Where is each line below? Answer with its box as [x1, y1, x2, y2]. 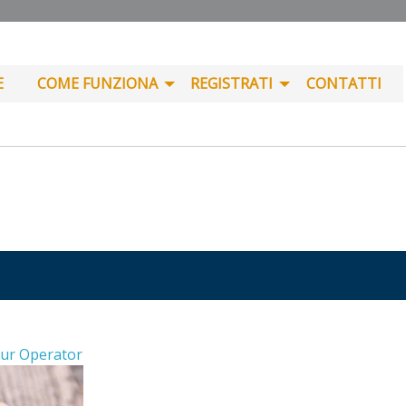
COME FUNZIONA [36, 73, 158, 93]
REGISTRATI [190, 73, 274, 93]
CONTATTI [306, 73, 382, 93]
